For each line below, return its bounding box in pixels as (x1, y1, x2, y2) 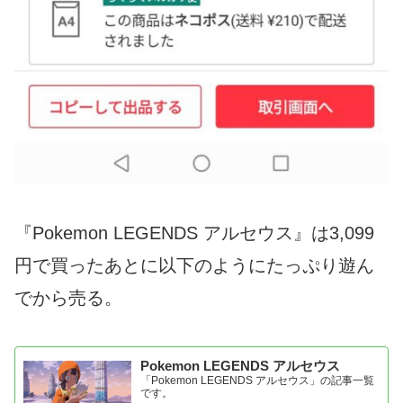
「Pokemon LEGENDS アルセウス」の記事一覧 (140, 374, 375, 388)
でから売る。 (14, 287, 122, 308)
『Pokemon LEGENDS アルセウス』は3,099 (14, 222, 374, 243)
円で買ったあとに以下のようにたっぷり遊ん (14, 255, 374, 275)
